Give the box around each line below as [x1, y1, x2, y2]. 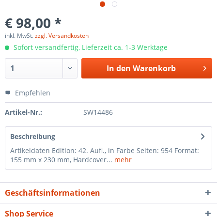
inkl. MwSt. [5, 31, 35, 40]
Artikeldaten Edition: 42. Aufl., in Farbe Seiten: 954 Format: [10, 146, 199, 155]
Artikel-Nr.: [5, 108, 42, 117]
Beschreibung [10, 132, 55, 141]
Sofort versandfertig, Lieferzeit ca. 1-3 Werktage [12, 43, 168, 52]
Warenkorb [132, 63, 176, 74]
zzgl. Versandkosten [35, 31, 89, 40]
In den [106, 63, 131, 74]
